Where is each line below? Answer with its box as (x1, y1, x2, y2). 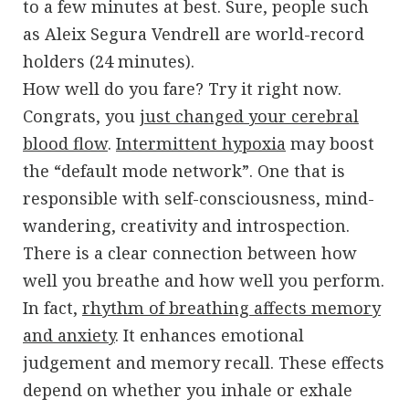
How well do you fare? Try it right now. (23, 77, 341, 100)
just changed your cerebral (140, 104, 359, 127)
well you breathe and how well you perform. (23, 268, 384, 291)
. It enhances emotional (115, 323, 304, 346)
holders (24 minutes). (23, 49, 194, 72)
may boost (286, 131, 374, 154)
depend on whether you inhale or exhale (23, 378, 352, 401)
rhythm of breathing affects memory (82, 296, 381, 319)
